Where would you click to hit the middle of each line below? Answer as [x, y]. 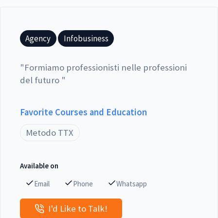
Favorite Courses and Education [83, 112]
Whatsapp [132, 184]
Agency [38, 38]
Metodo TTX [50, 132]
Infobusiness [86, 38]
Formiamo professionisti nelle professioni [106, 67]
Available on [39, 166]
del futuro [41, 80]
